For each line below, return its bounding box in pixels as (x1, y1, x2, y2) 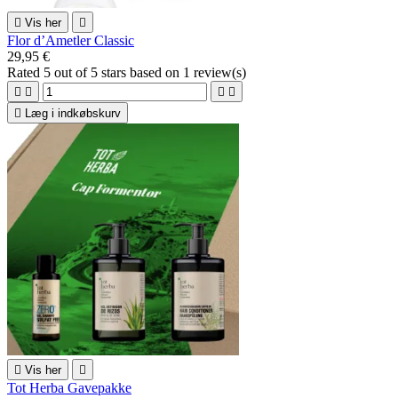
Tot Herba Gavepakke (7, 379, 131, 395)
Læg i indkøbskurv (25, 106, 121, 120)
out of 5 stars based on (51, 64, 183, 80)
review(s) (190, 64, 246, 80)
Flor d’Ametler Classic (7, 32, 134, 48)
